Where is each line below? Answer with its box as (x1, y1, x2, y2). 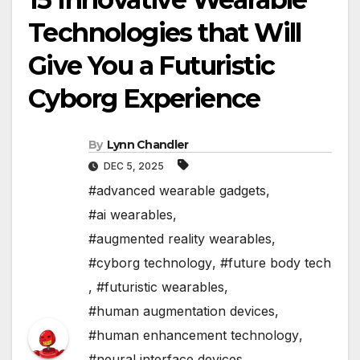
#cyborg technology (88, 254, 212, 271)
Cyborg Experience (28, 83, 260, 115)
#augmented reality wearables (88, 230, 272, 247)
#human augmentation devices (88, 302, 275, 319)
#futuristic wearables (96, 278, 224, 295)
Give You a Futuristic (28, 50, 275, 82)
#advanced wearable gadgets (88, 182, 266, 198)
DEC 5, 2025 (101, 159, 166, 172)
